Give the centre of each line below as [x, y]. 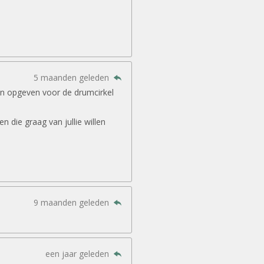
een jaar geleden [79, 253]
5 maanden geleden [73, 77]
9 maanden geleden [73, 202]
